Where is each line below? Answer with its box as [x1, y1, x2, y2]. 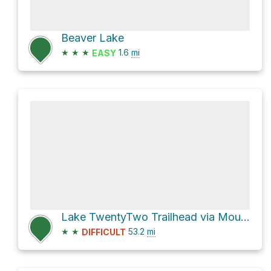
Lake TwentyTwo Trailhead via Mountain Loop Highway [241, 210, 250, 223]
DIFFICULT [82, 227, 126, 238]
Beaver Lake [61, 31, 124, 44]
